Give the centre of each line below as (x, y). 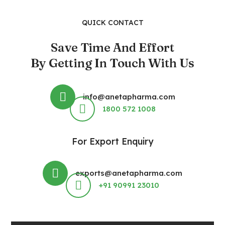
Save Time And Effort (113, 47)
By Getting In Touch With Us (113, 63)
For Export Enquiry (113, 141)
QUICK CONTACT (113, 23)
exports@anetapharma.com (129, 173)
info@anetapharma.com (129, 97)
